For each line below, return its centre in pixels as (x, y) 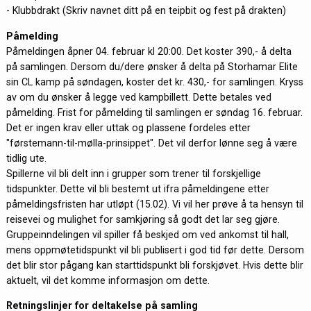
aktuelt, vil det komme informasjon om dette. (108, 280)
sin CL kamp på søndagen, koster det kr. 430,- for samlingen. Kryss (154, 82)
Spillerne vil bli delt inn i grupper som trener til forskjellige (133, 173)
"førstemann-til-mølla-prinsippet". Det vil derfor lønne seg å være (151, 143)
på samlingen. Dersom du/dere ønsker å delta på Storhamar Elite (152, 66)
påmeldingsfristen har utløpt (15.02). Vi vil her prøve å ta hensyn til (154, 204)
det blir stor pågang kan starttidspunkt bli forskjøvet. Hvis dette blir (154, 265)
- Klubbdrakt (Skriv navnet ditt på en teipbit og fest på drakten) (146, 11)
